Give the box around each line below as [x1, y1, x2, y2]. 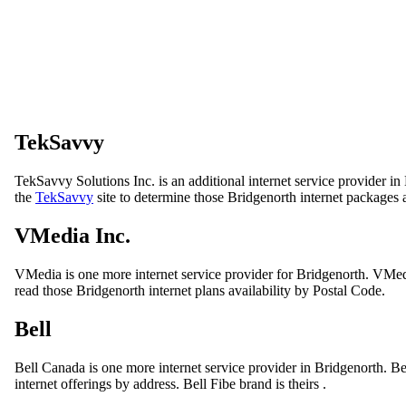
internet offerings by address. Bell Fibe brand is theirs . [14, 376, 326, 391]
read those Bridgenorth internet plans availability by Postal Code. [14, 283, 385, 299]
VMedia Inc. [14, 224, 130, 248]
